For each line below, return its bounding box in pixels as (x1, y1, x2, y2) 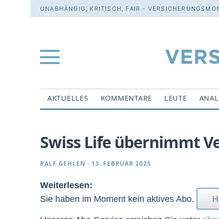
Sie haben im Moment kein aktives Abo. (40, 194, 197, 204)
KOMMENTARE (100, 93, 152, 103)
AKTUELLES (47, 93, 88, 103)
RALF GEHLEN (40, 159, 86, 168)
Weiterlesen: (40, 180, 92, 191)
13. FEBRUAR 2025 (91, 159, 151, 168)
